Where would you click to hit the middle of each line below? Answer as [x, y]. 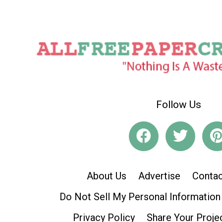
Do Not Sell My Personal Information [140, 197]
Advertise [159, 176]
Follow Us [178, 104]
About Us [107, 176]
